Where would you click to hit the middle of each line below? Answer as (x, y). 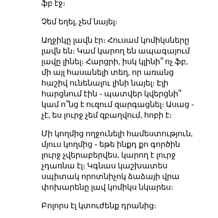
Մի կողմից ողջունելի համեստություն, (117, 133)
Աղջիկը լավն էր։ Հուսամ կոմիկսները (115, 40)
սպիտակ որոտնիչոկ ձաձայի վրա (110, 176)
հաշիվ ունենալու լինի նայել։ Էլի (105, 83)
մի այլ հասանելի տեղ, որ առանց (107, 72)
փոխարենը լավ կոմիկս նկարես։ (107, 187)
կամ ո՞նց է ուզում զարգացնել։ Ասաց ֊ (118, 104)
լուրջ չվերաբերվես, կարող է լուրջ (108, 155)
